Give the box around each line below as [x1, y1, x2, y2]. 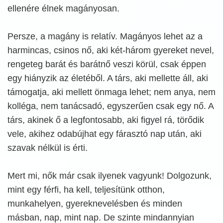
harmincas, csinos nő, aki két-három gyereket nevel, [7, 45, 214, 55]
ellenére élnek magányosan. [7, 3, 119, 13]
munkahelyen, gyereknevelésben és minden [7, 199, 182, 209]
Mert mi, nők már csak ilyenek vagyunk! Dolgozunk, [7, 171, 212, 181]
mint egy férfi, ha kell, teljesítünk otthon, [7, 185, 165, 195]
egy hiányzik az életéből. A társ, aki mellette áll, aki [7, 73, 208, 83]
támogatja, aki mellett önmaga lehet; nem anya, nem [7, 87, 216, 97]
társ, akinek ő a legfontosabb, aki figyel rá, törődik [7, 115, 204, 125]
